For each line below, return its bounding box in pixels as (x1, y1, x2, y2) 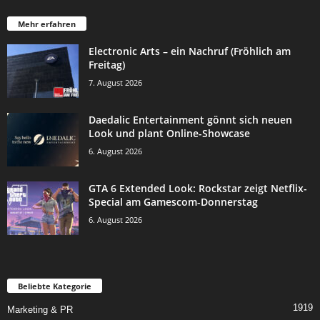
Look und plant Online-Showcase (89, 126, 250, 141)
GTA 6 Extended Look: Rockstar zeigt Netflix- (89, 181, 307, 196)
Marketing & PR (7, 304, 73, 316)
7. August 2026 (89, 77, 142, 89)
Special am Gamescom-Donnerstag (89, 195, 258, 209)
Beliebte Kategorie (18, 281, 91, 292)
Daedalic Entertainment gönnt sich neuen (89, 113, 292, 127)
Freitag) (89, 58, 125, 72)
